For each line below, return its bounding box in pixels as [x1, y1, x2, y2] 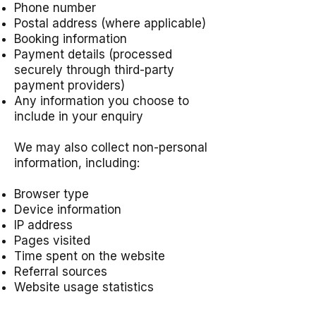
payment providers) [14, 78, 125, 92]
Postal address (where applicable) [14, 16, 206, 30]
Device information [14, 202, 121, 217]
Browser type [14, 187, 89, 201]
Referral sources [14, 265, 107, 279]
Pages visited [14, 233, 90, 248]
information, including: [14, 156, 140, 170]
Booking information [14, 32, 127, 46]
